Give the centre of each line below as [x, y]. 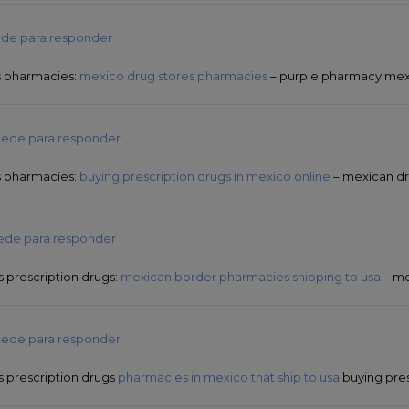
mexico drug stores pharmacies [173, 76]
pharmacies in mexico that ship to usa [229, 378]
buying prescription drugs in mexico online [205, 177]
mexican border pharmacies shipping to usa [251, 277]
